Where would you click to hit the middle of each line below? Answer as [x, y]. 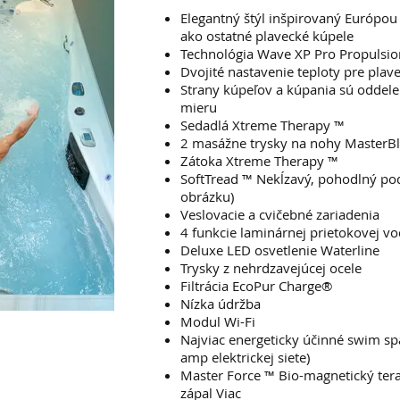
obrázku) [207, 196]
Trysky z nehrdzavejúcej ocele [271, 268]
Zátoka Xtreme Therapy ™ [259, 161]
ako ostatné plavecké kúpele [267, 36]
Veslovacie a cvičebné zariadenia [280, 214]
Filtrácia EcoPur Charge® [256, 286]
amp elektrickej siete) [245, 357]
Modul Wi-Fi [218, 321]
